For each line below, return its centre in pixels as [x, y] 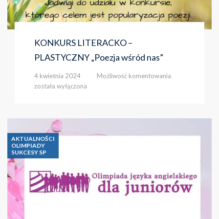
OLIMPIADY [28, 146]
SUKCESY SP [29, 153]
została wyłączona [61, 86]
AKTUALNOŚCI [33, 139]
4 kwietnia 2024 [57, 76]
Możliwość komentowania [134, 76]
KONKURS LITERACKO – [83, 43]
